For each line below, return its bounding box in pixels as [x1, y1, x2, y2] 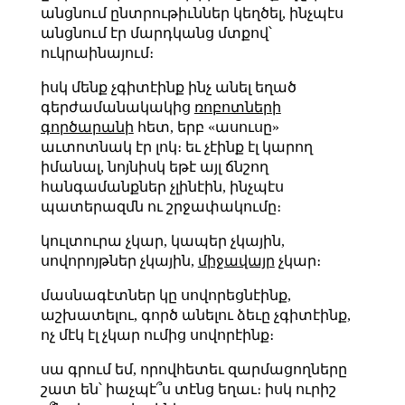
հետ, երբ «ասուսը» [133, 118, 279, 135]
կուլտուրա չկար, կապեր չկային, [40, 232, 285, 249]
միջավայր [197, 252, 275, 268]
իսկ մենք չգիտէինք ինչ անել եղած [40, 79, 297, 95]
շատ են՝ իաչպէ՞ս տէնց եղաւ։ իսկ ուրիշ [40, 381, 336, 397]
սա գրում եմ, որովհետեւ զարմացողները [40, 361, 347, 377]
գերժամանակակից [40, 99, 194, 115]
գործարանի [40, 118, 134, 135]
